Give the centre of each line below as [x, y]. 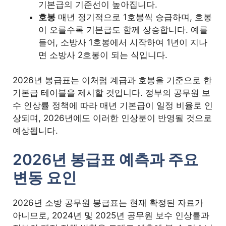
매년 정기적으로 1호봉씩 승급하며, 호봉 [134, 17]
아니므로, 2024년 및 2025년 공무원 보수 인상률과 [111, 215]
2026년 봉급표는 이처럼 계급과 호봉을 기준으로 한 [112, 80]
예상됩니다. [36, 131]
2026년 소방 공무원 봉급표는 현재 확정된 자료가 [108, 203]
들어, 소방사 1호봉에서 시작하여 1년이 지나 [123, 42]
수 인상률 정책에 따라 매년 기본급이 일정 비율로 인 [113, 106]
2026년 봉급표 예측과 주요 [106, 159]
